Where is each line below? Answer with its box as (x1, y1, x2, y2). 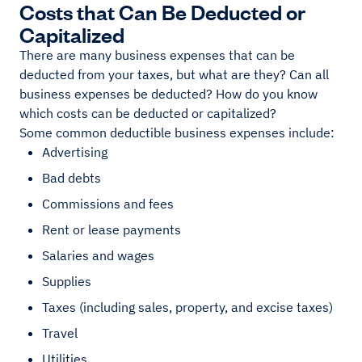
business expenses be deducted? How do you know (19, 86, 318, 103)
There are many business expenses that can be (19, 47, 295, 64)
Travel (42, 325, 81, 342)
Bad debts (42, 170, 104, 187)
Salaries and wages (42, 247, 158, 264)
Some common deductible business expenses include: (19, 124, 335, 141)
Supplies (42, 273, 95, 290)
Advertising (42, 144, 111, 161)
